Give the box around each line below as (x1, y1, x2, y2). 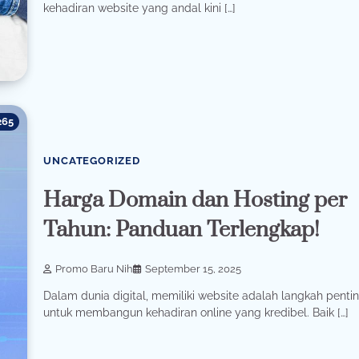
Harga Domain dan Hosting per (43, 186, 348, 214)
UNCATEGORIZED (43, 154, 140, 167)
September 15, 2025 (145, 262, 242, 275)
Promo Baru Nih (55, 262, 134, 275)
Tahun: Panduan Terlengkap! (43, 216, 321, 244)
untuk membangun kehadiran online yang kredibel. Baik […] (43, 306, 349, 320)
